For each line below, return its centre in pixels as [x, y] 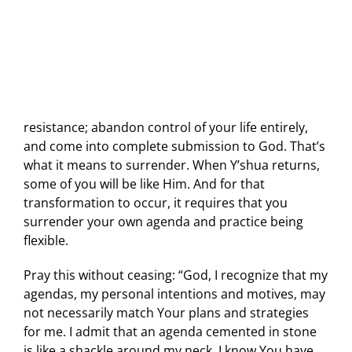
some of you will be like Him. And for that [144, 184]
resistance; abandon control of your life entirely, [166, 127]
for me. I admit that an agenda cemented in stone [170, 332]
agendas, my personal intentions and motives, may [174, 294]
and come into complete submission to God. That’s [174, 146]
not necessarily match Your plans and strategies [166, 313]
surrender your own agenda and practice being [163, 222]
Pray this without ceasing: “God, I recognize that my [176, 275]
